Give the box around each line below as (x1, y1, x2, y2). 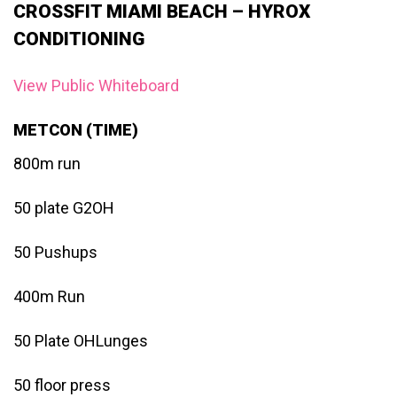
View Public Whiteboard (13, 76, 179, 95)
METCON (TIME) (13, 121, 138, 139)
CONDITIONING (13, 28, 144, 50)
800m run (13, 153, 81, 173)
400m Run (13, 286, 85, 306)
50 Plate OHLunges (13, 331, 148, 350)
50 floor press (13, 375, 111, 394)
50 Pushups (13, 242, 97, 261)
